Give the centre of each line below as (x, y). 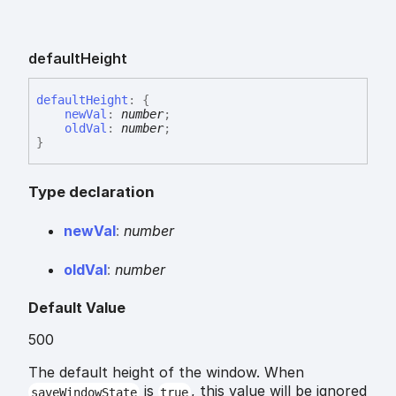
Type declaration (91, 192)
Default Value (77, 308)
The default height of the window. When (166, 373)
